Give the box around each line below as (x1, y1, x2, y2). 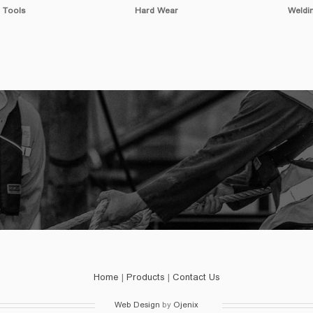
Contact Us (172, 269, 220, 288)
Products (126, 269, 165, 288)
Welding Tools (128, 3, 185, 20)
